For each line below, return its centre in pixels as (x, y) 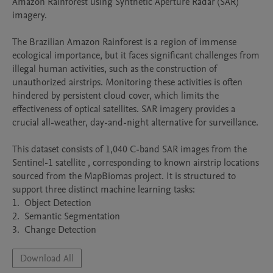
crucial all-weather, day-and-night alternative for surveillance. (135, 122)
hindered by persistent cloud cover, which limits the (115, 96)
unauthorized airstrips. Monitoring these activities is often (127, 82)
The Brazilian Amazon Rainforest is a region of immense (124, 42)
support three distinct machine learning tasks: (104, 190)
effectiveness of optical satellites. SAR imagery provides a (124, 109)
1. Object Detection (52, 203)
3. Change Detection (54, 230)
